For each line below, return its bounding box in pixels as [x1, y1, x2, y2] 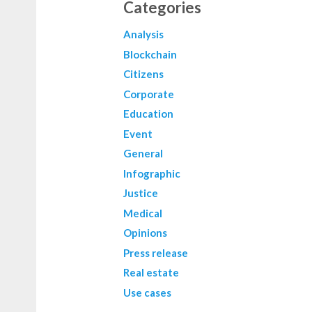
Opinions [123, 226, 167, 240]
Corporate [123, 87, 174, 100]
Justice [123, 187, 158, 200]
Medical [123, 206, 162, 219]
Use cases [123, 286, 171, 299]
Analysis [123, 28, 164, 41]
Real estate [123, 266, 179, 279]
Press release [123, 246, 188, 259]
